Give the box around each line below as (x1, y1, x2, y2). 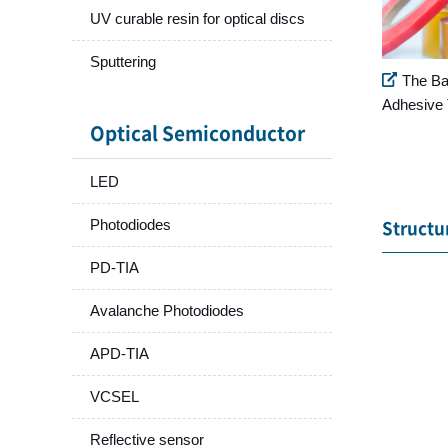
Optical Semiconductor (90, 123, 305, 143)
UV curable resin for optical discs (90, 9, 305, 27)
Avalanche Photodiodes (90, 301, 244, 319)
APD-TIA (90, 344, 149, 362)
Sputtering (90, 52, 156, 70)
